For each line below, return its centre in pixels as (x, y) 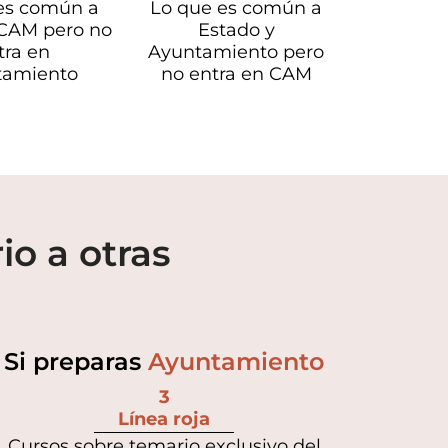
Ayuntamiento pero (236, 51)
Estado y (236, 29)
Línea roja (164, 418)
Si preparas (76, 361)
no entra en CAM (236, 73)
